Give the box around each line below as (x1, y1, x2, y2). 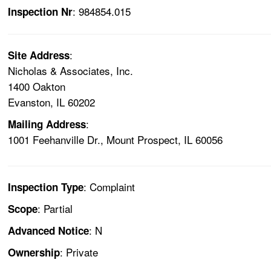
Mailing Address (8, 117, 87, 132)
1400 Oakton (8, 79, 66, 94)
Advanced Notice (8, 223, 90, 238)
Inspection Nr (8, 4, 73, 19)
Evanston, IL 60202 (8, 94, 96, 110)
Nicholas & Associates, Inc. (8, 63, 134, 79)
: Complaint (83, 179, 135, 195)
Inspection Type (8, 180, 84, 195)
